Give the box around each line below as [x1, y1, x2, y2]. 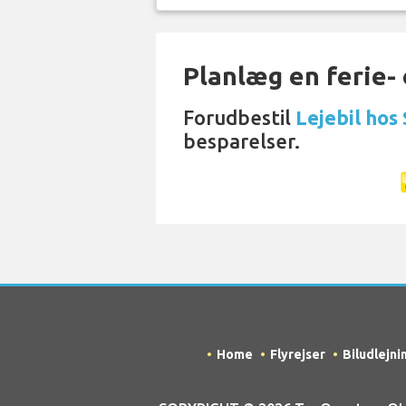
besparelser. [183, 130, 300, 152]
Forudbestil [183, 106, 295, 129]
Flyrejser [270, 347, 325, 362]
